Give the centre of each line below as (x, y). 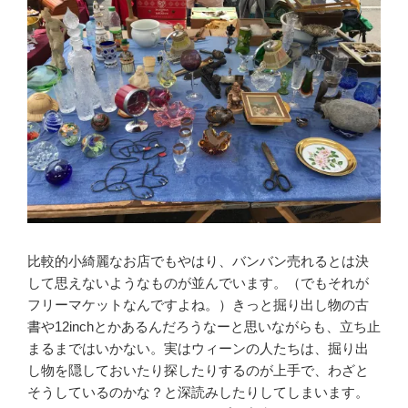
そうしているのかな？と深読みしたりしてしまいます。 (198, 392)
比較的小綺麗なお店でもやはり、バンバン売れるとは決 (198, 260)
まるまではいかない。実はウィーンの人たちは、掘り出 (198, 348)
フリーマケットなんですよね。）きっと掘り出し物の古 (198, 304)
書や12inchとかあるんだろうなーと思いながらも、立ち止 (204, 326)
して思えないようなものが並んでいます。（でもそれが (198, 282)
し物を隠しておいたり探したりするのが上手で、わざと (198, 370)
